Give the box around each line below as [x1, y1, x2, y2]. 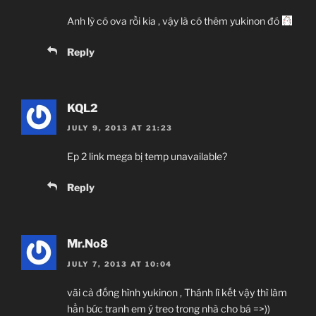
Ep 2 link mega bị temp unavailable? [67, 150, 227, 163]
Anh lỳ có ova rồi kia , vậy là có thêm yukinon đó [67, 14, 281, 27]
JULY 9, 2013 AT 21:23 [67, 123, 174, 133]
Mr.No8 [67, 237, 108, 251]
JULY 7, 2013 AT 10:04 [67, 259, 173, 268]
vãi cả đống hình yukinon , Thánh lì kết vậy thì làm [67, 286, 287, 298]
